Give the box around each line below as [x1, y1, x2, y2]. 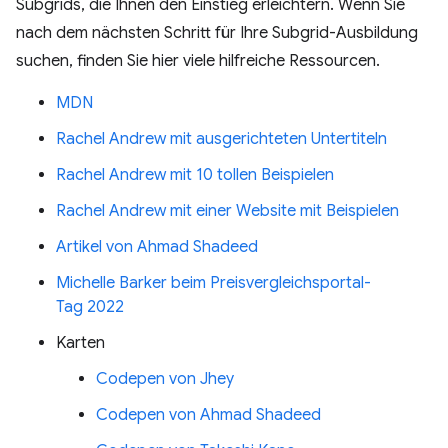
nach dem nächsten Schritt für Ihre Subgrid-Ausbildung [16, 23, 418, 43]
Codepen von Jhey [96, 369, 234, 389]
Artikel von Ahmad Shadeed [56, 237, 258, 257]
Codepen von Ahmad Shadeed [96, 405, 321, 425]
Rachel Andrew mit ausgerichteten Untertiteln [56, 129, 387, 149]
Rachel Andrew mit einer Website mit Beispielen [56, 201, 399, 221]
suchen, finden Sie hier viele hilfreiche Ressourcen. [16, 51, 380, 71]
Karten [56, 333, 105, 353]
